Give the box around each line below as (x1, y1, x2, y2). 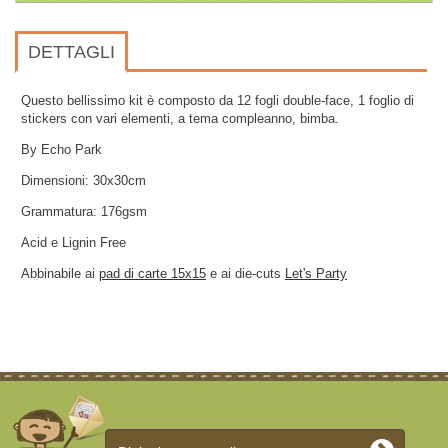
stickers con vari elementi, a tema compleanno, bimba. (21, 111, 339, 126)
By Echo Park (21, 142, 102, 157)
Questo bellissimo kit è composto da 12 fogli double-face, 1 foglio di (21, 93, 414, 108)
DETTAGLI (28, 42, 115, 62)
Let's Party (285, 266, 347, 281)
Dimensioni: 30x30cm (21, 173, 146, 188)
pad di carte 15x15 (99, 266, 206, 281)
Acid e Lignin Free (21, 235, 126, 250)
